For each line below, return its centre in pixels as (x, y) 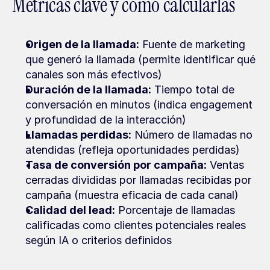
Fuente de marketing (192, 44)
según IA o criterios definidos (99, 240)
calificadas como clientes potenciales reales (136, 225)
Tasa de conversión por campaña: (116, 165)
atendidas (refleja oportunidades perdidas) (133, 150)
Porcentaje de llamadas (175, 210)
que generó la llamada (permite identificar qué (140, 59)
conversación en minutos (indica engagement (139, 105)
